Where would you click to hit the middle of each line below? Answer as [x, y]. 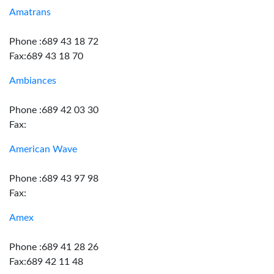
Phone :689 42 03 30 [54, 110]
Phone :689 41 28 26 [54, 247]
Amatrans [30, 12]
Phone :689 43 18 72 [54, 42]
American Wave [43, 149]
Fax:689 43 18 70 [46, 56]
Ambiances [33, 81]
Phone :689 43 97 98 [54, 179]
